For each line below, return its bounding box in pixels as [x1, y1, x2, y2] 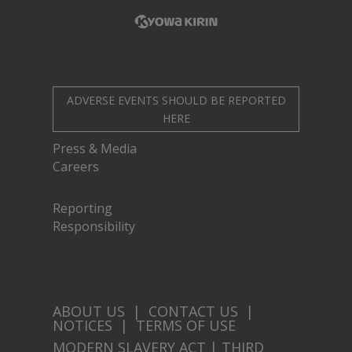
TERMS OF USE [136, 315, 236, 335]
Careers [53, 157, 100, 175]
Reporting [53, 199, 113, 217]
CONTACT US [148, 301, 239, 321]
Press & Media [53, 139, 137, 157]
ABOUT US [53, 301, 126, 321]
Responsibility [53, 217, 136, 235]
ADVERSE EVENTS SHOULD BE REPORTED [66, 92, 286, 108]
